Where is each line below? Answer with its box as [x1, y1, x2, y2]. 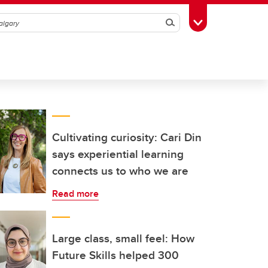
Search [161, 11, 212, 35]
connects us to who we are [52, 162, 188, 179]
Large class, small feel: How [52, 230, 194, 246]
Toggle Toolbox [197, 15, 258, 28]
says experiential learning [52, 145, 184, 162]
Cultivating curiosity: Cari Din [52, 129, 202, 145]
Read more [52, 187, 99, 200]
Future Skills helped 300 [52, 246, 179, 263]
